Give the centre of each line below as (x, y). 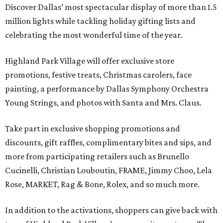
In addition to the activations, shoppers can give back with (111, 210)
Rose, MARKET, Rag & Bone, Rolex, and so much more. (102, 184)
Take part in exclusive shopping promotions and (93, 128)
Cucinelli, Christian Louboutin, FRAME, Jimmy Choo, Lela (109, 170)
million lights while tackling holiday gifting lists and (100, 21)
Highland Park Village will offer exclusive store (90, 61)
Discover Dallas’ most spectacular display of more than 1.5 (111, 7)
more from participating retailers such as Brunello (97, 156)
